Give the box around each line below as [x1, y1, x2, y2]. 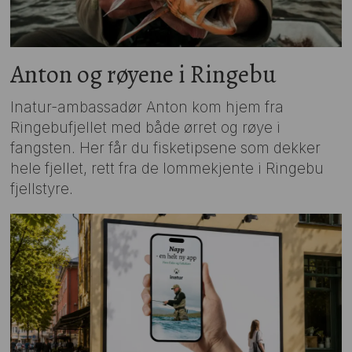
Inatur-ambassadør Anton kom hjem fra [10, 98, 284, 117]
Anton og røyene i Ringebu [10, 57, 277, 92]
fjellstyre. [10, 180, 74, 199]
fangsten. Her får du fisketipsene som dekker [10, 139, 321, 158]
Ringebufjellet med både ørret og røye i [10, 119, 281, 137]
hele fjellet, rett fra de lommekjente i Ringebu [10, 159, 324, 178]
